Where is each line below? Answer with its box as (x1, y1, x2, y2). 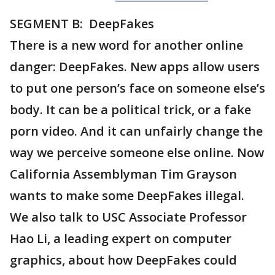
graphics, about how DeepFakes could (10, 252, 237, 269)
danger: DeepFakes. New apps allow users (10, 58, 260, 76)
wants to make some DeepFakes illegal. (10, 187, 244, 204)
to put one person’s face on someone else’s (10, 80, 265, 97)
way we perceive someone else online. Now (10, 144, 264, 161)
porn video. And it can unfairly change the (10, 123, 263, 140)
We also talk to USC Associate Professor (10, 209, 247, 226)
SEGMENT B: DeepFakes (10, 15, 154, 33)
